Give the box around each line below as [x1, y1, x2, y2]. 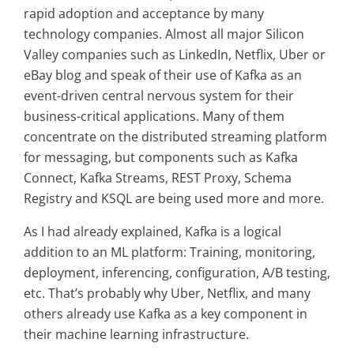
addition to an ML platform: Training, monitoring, [24, 243, 315, 262]
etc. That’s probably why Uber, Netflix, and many [24, 284, 311, 303]
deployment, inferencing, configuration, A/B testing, [24, 264, 330, 282]
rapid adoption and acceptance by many [24, 5, 264, 23]
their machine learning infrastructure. [24, 326, 249, 344]
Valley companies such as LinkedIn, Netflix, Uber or [24, 46, 326, 64]
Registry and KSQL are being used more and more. [24, 190, 324, 208]
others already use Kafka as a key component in [24, 305, 307, 323]
